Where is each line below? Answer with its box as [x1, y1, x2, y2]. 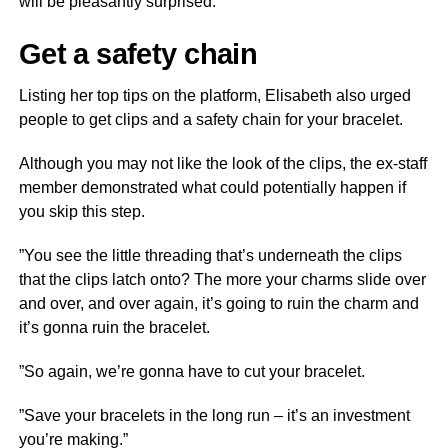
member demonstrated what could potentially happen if [18, 179, 406, 196]
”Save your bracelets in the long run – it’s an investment [18, 407, 410, 424]
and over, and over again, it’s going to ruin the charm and [18, 295, 419, 312]
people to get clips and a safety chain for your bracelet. [18, 111, 403, 128]
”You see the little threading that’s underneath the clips [18, 247, 402, 264]
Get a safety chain [18, 38, 258, 70]
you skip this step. [18, 203, 145, 220]
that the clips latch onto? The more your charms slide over [18, 271, 426, 288]
